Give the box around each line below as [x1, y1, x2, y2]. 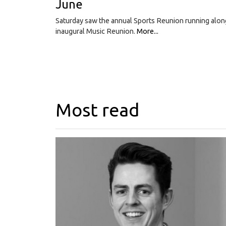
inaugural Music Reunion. [55, 27, 137, 36]
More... [137, 27, 158, 36]
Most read [55, 99, 139, 120]
